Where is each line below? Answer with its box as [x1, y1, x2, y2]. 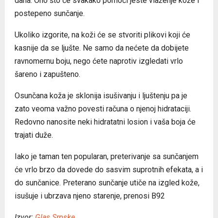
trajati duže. [15, 130, 53, 140]
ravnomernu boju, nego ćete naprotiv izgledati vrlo [15, 56, 183, 66]
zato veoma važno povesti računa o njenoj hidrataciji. [15, 104, 191, 113]
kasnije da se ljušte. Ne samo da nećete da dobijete [15, 43, 189, 53]
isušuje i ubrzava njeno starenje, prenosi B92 [15, 191, 165, 200]
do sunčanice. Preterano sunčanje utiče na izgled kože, [15, 178, 200, 187]
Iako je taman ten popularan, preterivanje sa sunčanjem [15, 151, 199, 161]
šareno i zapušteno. [15, 69, 80, 79]
